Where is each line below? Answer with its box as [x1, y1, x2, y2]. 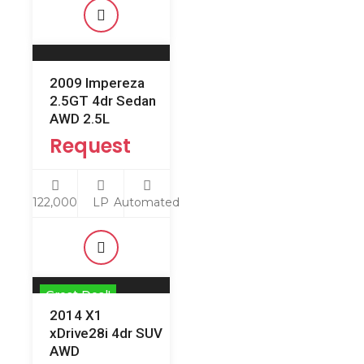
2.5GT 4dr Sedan [50, 93, 156, 109]
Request [50, 132, 131, 159]
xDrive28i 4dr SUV [50, 325, 162, 341]
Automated [114, 194, 180, 210]
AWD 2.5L [50, 110, 110, 127]
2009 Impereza [50, 75, 145, 91]
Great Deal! [45, 288, 110, 302]
